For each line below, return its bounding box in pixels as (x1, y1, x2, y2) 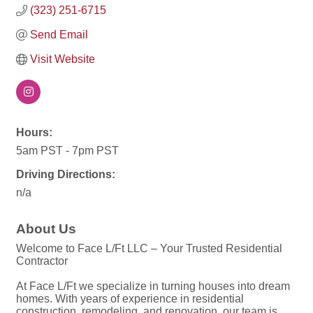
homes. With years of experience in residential (16, 293, 244, 305)
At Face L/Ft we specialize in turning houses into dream (16, 280, 290, 293)
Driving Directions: (16, 168, 115, 181)
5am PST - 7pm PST (16, 145, 119, 157)
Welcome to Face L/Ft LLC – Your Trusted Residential (16, 242, 282, 255)
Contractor (16, 255, 68, 268)
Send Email (30, 29, 88, 41)
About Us (16, 221, 76, 237)
